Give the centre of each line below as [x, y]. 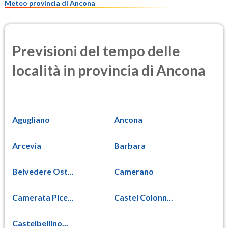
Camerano [134, 172]
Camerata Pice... [43, 197]
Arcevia [27, 146]
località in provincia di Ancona [109, 70]
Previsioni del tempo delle [96, 51]
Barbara [130, 146]
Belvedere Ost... [43, 172]
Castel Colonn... [144, 197]
